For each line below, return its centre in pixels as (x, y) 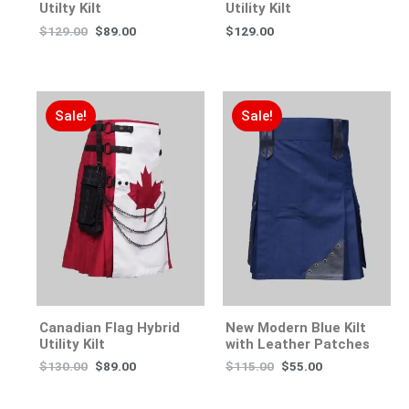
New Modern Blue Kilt (296, 327)
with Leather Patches (298, 344)
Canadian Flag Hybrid (110, 327)
